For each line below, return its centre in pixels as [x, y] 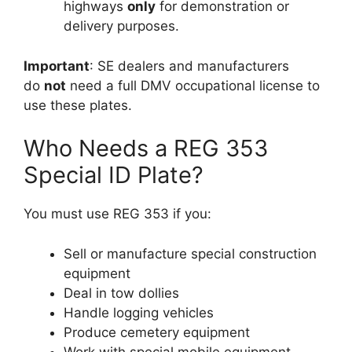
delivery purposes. [121, 26]
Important [57, 66]
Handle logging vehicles [139, 312]
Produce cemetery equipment [157, 332]
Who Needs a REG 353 [146, 148]
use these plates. [78, 105]
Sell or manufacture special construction [190, 253]
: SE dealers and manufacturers [189, 66]
